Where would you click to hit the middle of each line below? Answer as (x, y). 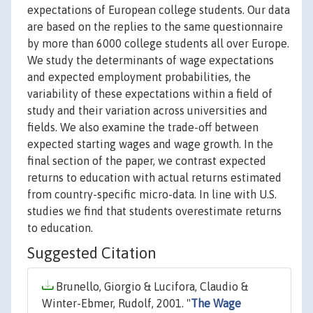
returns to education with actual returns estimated (154, 178)
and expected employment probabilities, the (139, 77)
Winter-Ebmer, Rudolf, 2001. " (116, 304)
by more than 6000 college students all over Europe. (158, 44)
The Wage (216, 304)
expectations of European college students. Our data (159, 10)
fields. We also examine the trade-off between (143, 128)
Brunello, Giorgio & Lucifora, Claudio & (151, 287)
